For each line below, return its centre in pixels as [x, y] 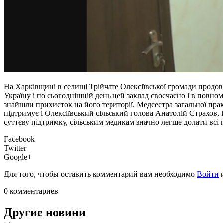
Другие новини [45, 212]
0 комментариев [31, 191]
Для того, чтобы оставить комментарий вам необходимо [100, 174]
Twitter [15, 148]
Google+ [18, 157]
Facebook [19, 139]
